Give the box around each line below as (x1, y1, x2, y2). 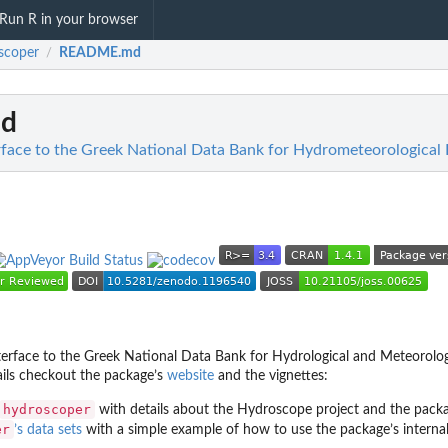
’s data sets (14, 423, 82, 437)
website (167, 369, 214, 383)
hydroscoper (3, 402, 91, 417)
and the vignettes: (214, 369, 328, 383)
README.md (59, 46, 141, 61)
